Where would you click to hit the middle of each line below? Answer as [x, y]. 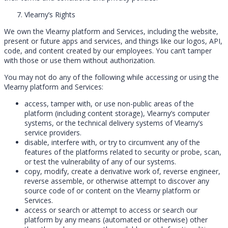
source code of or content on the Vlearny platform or [112, 190]
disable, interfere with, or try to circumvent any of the [112, 142]
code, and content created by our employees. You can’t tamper [108, 50]
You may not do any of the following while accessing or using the [111, 77]
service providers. [53, 132]
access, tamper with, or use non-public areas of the [109, 103]
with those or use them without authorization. [80, 60]
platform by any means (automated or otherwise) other [116, 219]
